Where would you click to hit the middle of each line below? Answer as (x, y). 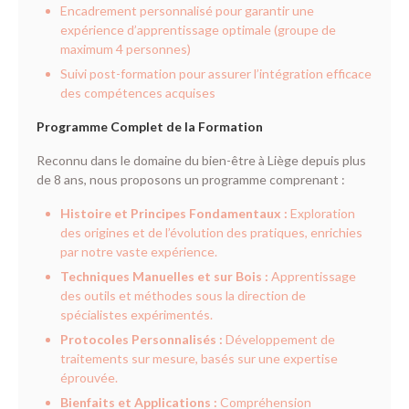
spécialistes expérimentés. (136, 315)
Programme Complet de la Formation (150, 127)
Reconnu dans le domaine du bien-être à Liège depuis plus (201, 161)
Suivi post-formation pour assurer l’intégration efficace (216, 74)
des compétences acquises (138, 93)
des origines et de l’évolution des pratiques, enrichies (211, 233)
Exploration (321, 214)
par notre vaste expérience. (139, 252)
